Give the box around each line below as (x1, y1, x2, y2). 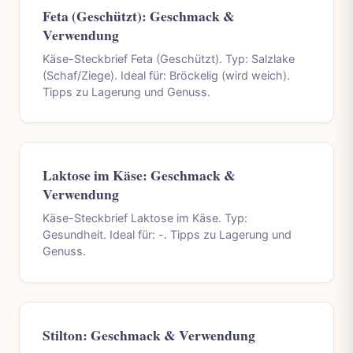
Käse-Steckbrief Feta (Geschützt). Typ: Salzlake (42, 51, 295, 65)
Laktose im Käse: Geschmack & (42, 165, 236, 186)
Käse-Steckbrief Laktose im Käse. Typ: (42, 211, 247, 225)
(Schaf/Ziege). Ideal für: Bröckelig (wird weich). (42, 68, 290, 82)
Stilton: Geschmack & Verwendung (42, 324, 255, 345)
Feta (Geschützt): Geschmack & (42, 5, 235, 26)
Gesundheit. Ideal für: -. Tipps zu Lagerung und (42, 228, 292, 242)
